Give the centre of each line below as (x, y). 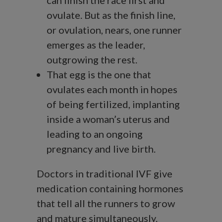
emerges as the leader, (96, 45)
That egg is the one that (99, 75)
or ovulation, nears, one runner (114, 30)
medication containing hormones (110, 189)
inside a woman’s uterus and (108, 119)
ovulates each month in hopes (112, 89)
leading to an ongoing (95, 134)
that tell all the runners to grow (106, 203)
